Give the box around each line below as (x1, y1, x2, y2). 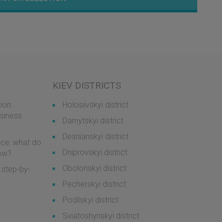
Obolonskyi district (62, 164, 126, 173)
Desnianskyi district (62, 132, 128, 141)
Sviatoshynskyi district (62, 211, 139, 221)
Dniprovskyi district (62, 148, 127, 157)
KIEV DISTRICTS (53, 80, 121, 91)
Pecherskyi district (62, 179, 126, 189)
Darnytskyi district (62, 116, 123, 125)
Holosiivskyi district (62, 100, 128, 110)
